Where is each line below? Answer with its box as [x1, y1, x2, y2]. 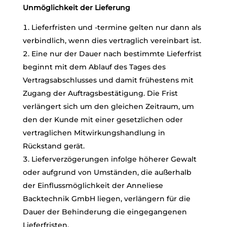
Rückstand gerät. [22, 141, 85, 150]
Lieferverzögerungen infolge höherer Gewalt [31, 155, 197, 164]
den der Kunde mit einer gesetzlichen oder [22, 115, 183, 124]
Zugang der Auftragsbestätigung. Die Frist [22, 89, 178, 98]
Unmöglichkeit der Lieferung [22, 3, 130, 12]
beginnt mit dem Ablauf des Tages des [22, 62, 166, 71]
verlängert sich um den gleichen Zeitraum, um [22, 102, 194, 111]
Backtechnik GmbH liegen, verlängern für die [22, 194, 191, 203]
